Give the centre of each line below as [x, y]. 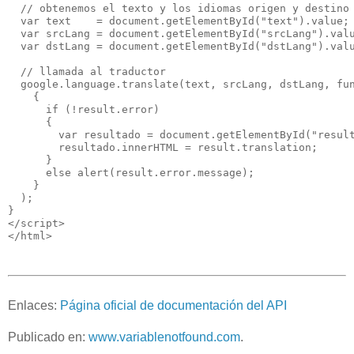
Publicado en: [48, 337]
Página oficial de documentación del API [173, 306]
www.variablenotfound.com [164, 337]
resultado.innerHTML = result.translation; [169, 147]
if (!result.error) [87, 109]
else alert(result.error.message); [131, 172]
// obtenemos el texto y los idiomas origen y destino [179, 8]
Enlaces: [34, 306]
